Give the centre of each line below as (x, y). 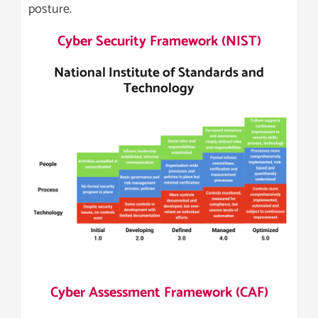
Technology (159, 88)
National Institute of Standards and (159, 73)
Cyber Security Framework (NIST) (159, 42)
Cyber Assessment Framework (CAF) (159, 292)
